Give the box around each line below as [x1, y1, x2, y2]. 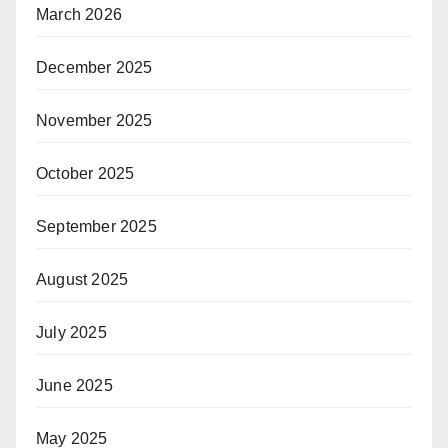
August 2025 [36, 270, 129, 288]
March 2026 [36, 5, 122, 23]
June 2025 [36, 376, 113, 394]
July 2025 [36, 323, 107, 341]
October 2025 [36, 164, 135, 182]
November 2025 [36, 111, 153, 129]
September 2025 [36, 217, 157, 235]
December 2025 [36, 58, 153, 76]
